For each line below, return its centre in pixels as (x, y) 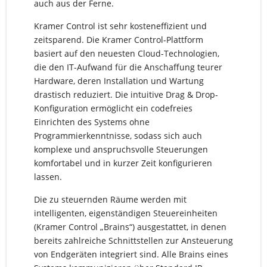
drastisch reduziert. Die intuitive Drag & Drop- (126, 95)
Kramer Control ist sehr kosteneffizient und (120, 26)
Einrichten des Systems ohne (91, 122)
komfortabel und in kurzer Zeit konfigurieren (123, 163)
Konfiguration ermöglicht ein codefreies (113, 108)
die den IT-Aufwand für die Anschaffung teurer (128, 67)
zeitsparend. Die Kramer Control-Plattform (118, 40)
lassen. (48, 177)
